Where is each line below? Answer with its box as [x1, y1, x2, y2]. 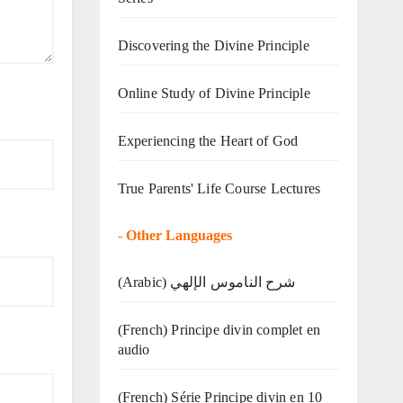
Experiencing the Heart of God [117, 132, 299, 148]
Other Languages [125, 227, 232, 243]
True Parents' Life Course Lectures [117, 180, 321, 196]
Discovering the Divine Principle [117, 37, 309, 53]
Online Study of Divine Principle [117, 85, 310, 101]
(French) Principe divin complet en [117, 321, 321, 337]
